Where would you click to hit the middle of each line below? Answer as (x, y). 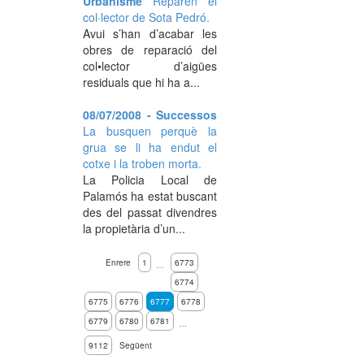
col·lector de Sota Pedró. (146, 17)
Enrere (118, 262)
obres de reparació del (150, 50)
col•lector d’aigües (150, 66)
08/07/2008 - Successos (150, 115)
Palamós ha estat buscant (150, 196)
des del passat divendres (150, 212)
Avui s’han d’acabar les (150, 33)
